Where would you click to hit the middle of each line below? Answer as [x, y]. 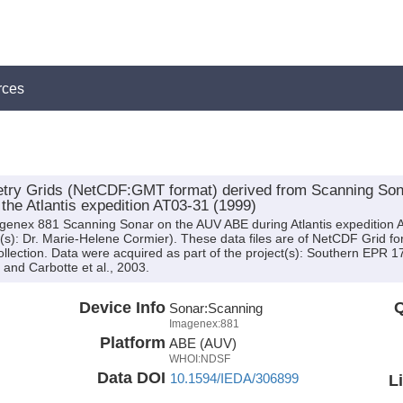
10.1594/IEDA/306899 [234, 378]
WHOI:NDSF [199, 358]
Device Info [122, 307]
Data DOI [131, 377]
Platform [132, 342]
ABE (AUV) [202, 343]
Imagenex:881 [204, 323]
